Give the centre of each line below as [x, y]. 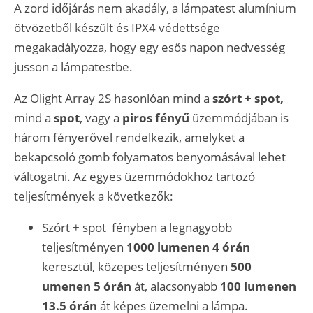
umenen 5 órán [87, 286]
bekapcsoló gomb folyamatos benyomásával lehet [150, 157]
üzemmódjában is [239, 118]
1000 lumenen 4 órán [188, 247]
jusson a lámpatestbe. [73, 67]
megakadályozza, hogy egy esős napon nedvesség [150, 48]
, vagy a [101, 118]
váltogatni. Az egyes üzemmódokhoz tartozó [134, 177]
